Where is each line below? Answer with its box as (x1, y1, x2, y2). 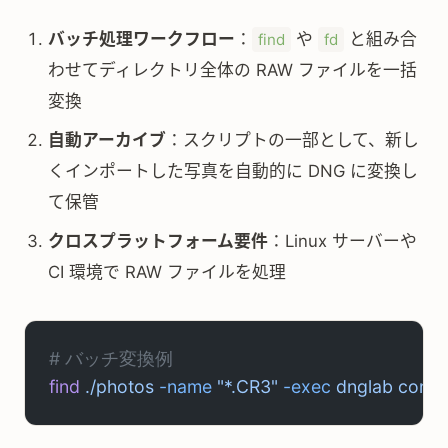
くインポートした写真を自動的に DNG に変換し (48, 161, 418, 181)
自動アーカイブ (48, 130, 166, 150)
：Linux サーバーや (268, 231, 417, 251)
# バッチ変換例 (49, 348, 173, 369)
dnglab (331, 376, 393, 397)
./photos (80, 376, 154, 397)
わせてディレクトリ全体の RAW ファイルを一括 (48, 60, 417, 80)
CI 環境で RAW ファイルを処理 (48, 262, 286, 282)
